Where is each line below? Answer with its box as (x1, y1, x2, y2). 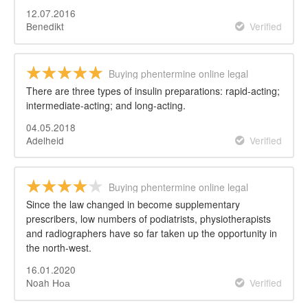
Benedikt (26, 19, 64, 33)
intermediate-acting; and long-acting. (26, 98, 186, 112)
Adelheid (26, 133, 64, 147)
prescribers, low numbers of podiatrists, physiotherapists (26, 212, 271, 226)
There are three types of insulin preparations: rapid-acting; (26, 83, 280, 98)
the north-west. (26, 241, 91, 255)
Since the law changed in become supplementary (26, 197, 240, 212)
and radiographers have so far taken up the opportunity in (26, 226, 277, 241)
